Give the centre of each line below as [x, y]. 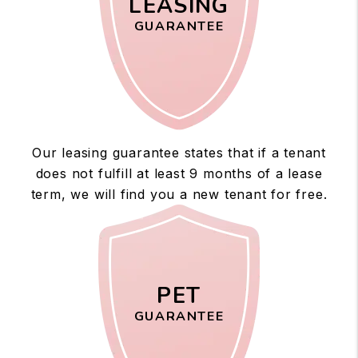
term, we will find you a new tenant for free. [179, 194]
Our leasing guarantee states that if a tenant [179, 152]
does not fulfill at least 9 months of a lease [179, 173]
